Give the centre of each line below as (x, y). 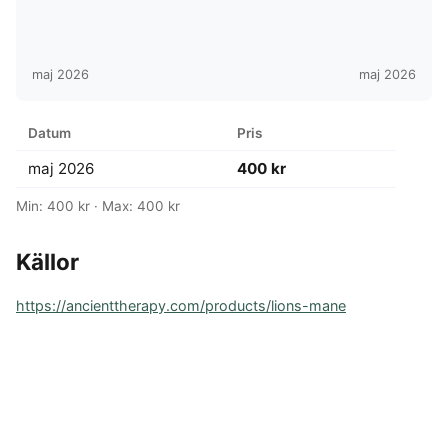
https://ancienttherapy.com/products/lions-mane (181, 306)
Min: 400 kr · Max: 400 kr (98, 206)
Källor (47, 262)
